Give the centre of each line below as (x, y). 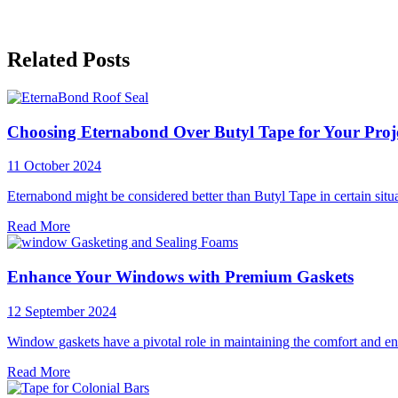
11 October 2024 (54, 166)
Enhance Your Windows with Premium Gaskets (180, 277)
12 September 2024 (62, 311)
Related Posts (68, 60)
